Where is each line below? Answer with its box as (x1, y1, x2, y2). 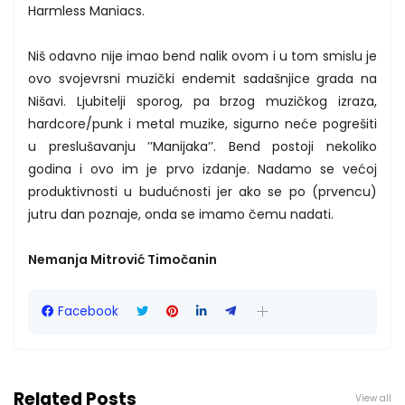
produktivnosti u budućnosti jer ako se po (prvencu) (28, 182, 377, 201)
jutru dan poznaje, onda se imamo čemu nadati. (28, 204, 334, 223)
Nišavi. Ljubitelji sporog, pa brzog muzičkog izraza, (28, 91, 377, 110)
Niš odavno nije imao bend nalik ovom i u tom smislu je (28, 46, 377, 65)
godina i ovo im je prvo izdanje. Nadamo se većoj (28, 159, 377, 178)
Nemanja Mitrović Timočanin (28, 250, 217, 268)
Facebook (58, 302, 118, 320)
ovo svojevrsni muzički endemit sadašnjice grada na (28, 69, 377, 88)
